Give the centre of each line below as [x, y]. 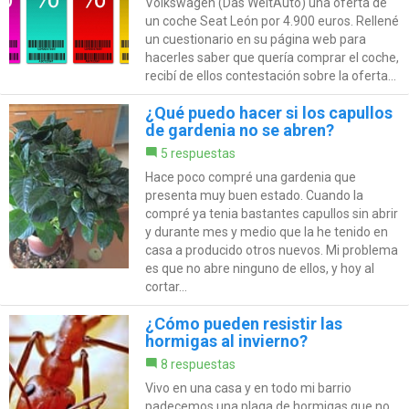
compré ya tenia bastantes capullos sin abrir [271, 213]
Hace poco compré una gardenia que [250, 177]
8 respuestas [198, 364]
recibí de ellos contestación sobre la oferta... [270, 75]
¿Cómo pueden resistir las [243, 323]
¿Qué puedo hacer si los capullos [268, 112]
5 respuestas [198, 153]
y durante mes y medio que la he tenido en [266, 231]
